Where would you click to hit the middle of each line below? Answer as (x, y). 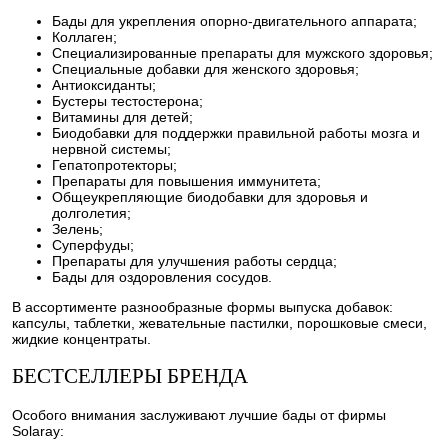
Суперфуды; (93, 244)
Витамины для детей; (122, 116)
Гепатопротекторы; (114, 164)
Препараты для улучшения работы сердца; (194, 260)
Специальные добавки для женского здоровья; (205, 68)
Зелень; (77, 228)
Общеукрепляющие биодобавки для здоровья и (210, 196)
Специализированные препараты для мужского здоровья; (242, 52)
